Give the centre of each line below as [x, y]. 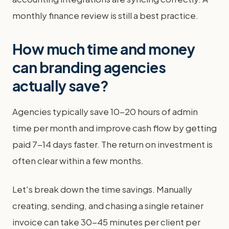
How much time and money [104, 49]
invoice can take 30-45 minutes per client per [106, 222]
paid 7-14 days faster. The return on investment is [112, 144]
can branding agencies [89, 67]
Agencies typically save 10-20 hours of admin [105, 111]
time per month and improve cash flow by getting [114, 128]
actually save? [61, 86]
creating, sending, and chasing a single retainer [108, 205]
